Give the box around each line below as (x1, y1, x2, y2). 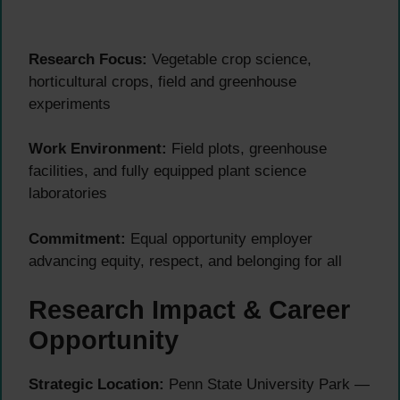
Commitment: (29, 229, 126, 247)
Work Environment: (29, 140, 167, 158)
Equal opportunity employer (126, 229, 312, 247)
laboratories (29, 185, 107, 203)
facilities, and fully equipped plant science (29, 162, 306, 180)
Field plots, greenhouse (167, 140, 327, 158)
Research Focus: (29, 50, 147, 68)
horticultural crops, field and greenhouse (29, 72, 296, 90)
